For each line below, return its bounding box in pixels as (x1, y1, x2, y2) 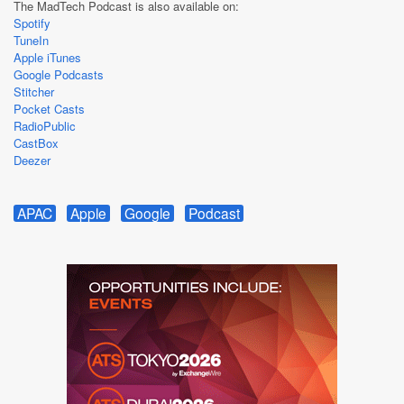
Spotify (14, 14, 50, 32)
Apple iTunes (14, 49, 81, 66)
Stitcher (14, 83, 54, 100)
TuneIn (14, 32, 49, 49)
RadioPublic (14, 117, 76, 134)
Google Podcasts (14, 66, 104, 83)
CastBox (14, 134, 59, 151)
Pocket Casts (14, 100, 85, 117)
